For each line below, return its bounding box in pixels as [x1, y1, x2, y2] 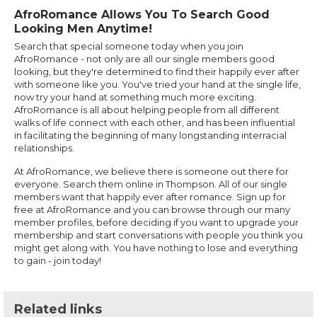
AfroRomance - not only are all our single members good [14, 53, 275, 65]
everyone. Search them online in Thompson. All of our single [14, 178, 287, 190]
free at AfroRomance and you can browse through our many [14, 204, 290, 216]
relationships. [14, 142, 74, 154]
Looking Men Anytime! [14, 22, 152, 36]
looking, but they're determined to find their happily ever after [14, 66, 299, 78]
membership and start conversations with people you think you [14, 229, 303, 241]
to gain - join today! [14, 255, 101, 267]
